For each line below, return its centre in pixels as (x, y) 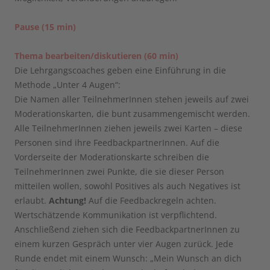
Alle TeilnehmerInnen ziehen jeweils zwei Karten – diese (128, 128)
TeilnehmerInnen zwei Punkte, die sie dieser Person (119, 172)
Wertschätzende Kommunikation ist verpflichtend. (116, 215)
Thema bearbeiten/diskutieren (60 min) (96, 56)
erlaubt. (32, 201)
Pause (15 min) (45, 27)
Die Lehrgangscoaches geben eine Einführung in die (120, 71)
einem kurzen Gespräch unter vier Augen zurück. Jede (124, 244)
